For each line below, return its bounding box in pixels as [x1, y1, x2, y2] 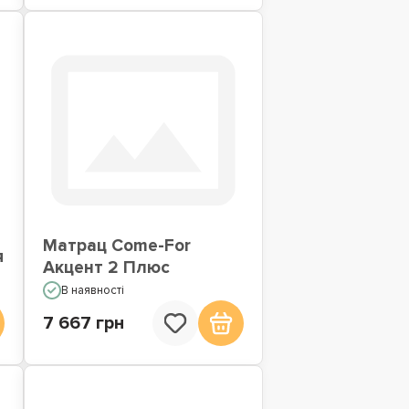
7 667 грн [42, 312, 124, 335]
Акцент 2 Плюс [42, 257, 170, 279]
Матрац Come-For [42, 236, 191, 257]
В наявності [60, 283, 124, 299]
